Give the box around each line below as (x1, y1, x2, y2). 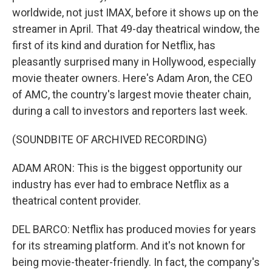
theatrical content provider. (12, 194, 141, 207)
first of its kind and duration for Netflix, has (12, 39, 216, 52)
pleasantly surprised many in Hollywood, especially (12, 55, 256, 68)
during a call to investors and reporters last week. (12, 104, 248, 117)
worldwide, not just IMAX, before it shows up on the (12, 6, 259, 19)
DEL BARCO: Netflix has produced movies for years (12, 223, 256, 236)
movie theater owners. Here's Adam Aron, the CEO (12, 72, 253, 84)
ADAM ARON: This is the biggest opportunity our (12, 161, 242, 174)
